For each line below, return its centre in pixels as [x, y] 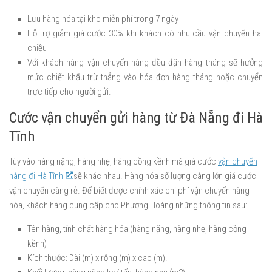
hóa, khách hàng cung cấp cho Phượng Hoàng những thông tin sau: [128, 205]
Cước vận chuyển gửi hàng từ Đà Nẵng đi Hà [136, 117]
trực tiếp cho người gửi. [69, 91]
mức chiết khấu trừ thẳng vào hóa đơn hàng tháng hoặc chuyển [145, 77]
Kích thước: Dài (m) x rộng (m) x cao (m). [97, 258]
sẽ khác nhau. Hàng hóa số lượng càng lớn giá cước [164, 176]
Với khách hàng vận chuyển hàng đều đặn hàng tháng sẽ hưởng [145, 62]
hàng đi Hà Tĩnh [36, 176]
